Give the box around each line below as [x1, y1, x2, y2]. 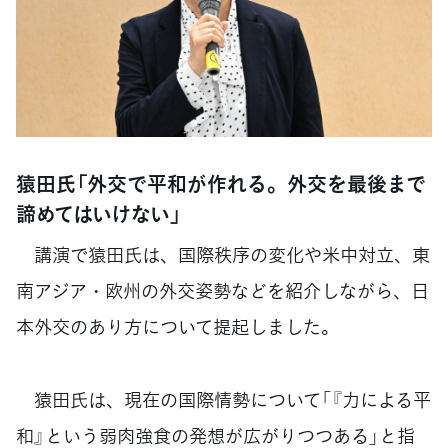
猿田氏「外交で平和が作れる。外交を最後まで [16, 169, 426, 198]
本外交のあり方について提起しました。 [16, 313, 339, 340]
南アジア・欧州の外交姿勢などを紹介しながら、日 [16, 277, 429, 304]
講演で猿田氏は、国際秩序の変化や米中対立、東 [16, 241, 430, 268]
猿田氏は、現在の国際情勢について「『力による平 [16, 385, 431, 413]
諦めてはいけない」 [16, 199, 181, 228]
